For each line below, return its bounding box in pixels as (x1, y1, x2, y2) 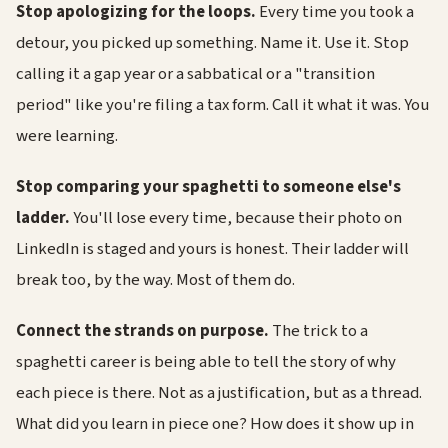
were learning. (16, 123, 118, 148)
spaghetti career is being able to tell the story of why (16, 349, 396, 374)
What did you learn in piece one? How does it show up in (16, 411, 414, 436)
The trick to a (269, 318, 368, 343)
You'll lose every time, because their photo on (70, 205, 402, 230)
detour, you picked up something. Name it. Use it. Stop (16, 30, 409, 55)
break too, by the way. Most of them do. (16, 267, 295, 292)
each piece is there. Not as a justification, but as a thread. (16, 380, 422, 405)
